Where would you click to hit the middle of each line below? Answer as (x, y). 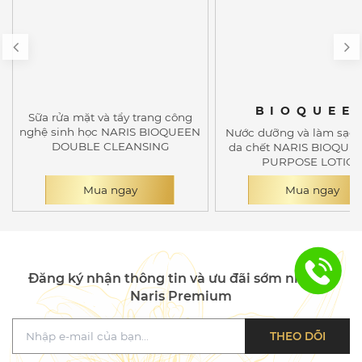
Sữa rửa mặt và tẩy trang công (110, 118)
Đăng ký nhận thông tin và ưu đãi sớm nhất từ (181, 279)
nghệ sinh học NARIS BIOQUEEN (110, 132)
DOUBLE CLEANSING (110, 147)
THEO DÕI (297, 337)
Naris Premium (181, 297)
